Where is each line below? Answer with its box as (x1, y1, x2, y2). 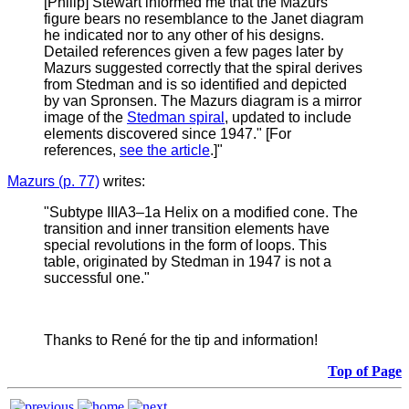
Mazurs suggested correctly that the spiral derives (44, 60, 362, 77)
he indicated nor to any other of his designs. (44, 27, 324, 44)
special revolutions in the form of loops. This (44, 237, 327, 254)
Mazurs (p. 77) (7, 173, 100, 190)
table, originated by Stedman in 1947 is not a (44, 254, 331, 270)
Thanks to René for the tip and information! (44, 332, 318, 349)
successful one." (44, 270, 150, 287)
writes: (100, 173, 145, 190)
